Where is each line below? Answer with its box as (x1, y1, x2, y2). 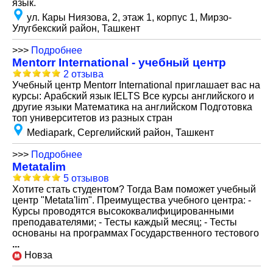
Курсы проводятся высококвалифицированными (12, 206, 234, 216)
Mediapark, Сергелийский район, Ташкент (27, 127, 214, 138)
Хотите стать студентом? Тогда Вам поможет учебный (12, 184, 256, 194)
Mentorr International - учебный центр (12, 56, 226, 69)
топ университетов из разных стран (12, 113, 172, 123)
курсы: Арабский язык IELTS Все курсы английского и (12, 91, 254, 101)
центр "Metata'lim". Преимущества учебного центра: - (12, 195, 251, 205)
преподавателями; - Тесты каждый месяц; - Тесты (12, 217, 237, 227)
